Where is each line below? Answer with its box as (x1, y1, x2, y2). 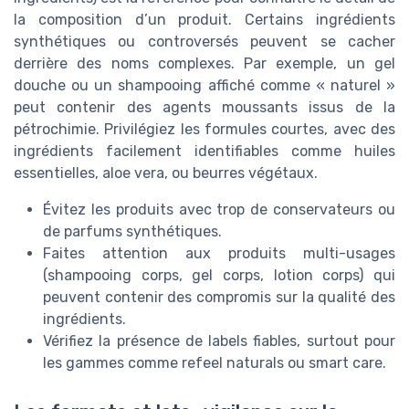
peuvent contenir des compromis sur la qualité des (43, 288, 395, 306)
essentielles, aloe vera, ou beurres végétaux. (14, 163, 318, 182)
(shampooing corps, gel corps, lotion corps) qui (43, 266, 395, 284)
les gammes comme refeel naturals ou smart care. (43, 353, 386, 372)
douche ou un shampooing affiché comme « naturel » (14, 76, 395, 94)
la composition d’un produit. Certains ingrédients (14, 10, 395, 28)
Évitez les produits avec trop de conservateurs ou (43, 200, 395, 218)
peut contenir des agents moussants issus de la (14, 98, 395, 116)
